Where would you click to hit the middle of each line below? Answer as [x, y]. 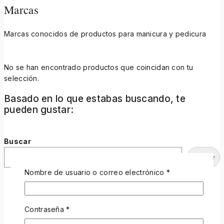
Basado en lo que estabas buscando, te [95, 99]
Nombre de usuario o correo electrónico [95, 172]
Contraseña [45, 209]
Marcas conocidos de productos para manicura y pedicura [105, 34]
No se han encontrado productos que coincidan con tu [99, 67]
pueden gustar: [39, 110]
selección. [21, 78]
